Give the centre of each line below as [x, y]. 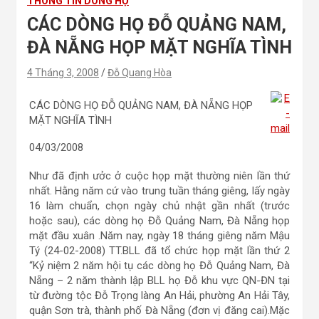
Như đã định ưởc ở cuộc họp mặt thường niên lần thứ [159, 176]
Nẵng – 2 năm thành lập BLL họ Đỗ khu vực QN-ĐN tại [159, 281]
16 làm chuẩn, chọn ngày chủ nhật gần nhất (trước [159, 206]
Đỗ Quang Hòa [140, 73]
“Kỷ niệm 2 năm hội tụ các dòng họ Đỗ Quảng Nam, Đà [159, 266]
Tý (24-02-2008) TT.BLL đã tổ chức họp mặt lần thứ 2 [159, 251]
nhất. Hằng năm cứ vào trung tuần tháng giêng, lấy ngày [159, 191]
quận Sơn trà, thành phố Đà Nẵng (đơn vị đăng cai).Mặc [159, 310]
